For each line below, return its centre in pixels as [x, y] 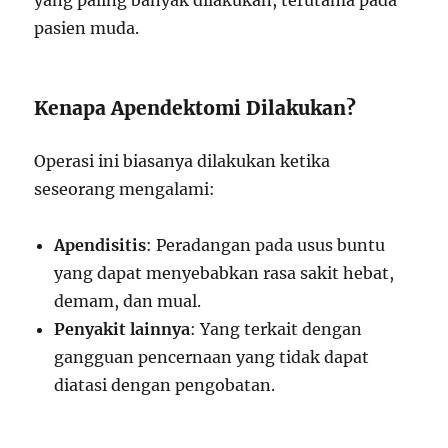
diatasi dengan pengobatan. [165, 385]
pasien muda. [87, 28]
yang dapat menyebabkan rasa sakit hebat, [224, 273]
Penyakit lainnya [122, 329]
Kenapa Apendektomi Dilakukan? [195, 108]
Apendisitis [100, 245]
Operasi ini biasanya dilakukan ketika [182, 161]
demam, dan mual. [128, 301]
